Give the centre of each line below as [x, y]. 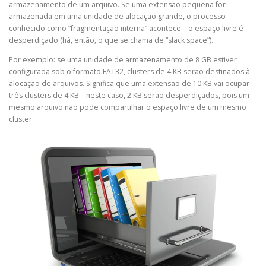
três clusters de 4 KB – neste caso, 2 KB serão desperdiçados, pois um [129, 96]
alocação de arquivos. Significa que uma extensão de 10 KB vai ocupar [129, 84]
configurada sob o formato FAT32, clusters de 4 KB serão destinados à [129, 72]
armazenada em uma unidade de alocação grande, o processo [117, 17]
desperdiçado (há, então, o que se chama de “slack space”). [111, 40]
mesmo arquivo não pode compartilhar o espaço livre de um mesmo [128, 107]
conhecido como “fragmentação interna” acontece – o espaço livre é [126, 28]
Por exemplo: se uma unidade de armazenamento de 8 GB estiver [123, 60]
